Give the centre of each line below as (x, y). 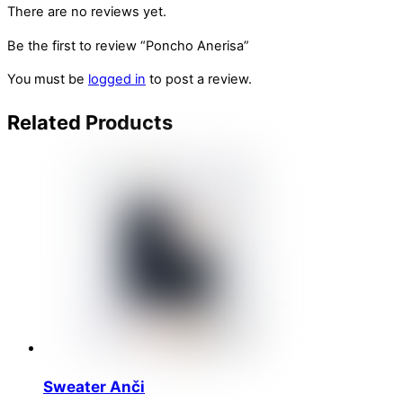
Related (44, 122)
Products (127, 122)
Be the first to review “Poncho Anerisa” (128, 45)
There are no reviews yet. (87, 12)
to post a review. (199, 80)
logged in (117, 80)
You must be (48, 80)
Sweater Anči (94, 386)
